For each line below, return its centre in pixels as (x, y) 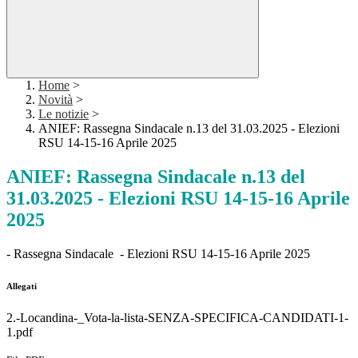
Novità (56, 100)
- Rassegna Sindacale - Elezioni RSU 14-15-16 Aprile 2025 (158, 254)
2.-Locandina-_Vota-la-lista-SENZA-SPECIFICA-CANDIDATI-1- (177, 318)
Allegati (22, 286)
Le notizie (64, 114)
